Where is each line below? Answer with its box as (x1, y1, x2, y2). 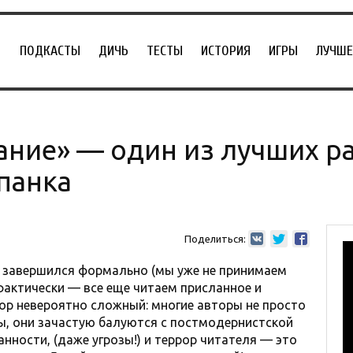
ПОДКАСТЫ (20, 43, 80, 59)
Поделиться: (184, 233, 246, 244)
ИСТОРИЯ (201, 43, 251, 59)
